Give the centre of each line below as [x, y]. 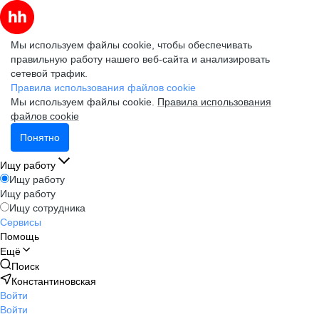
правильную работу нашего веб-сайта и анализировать [140, 59]
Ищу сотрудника [47, 208]
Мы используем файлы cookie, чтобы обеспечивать [131, 45]
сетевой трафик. [49, 73]
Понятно [40, 137]
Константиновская [54, 281]
